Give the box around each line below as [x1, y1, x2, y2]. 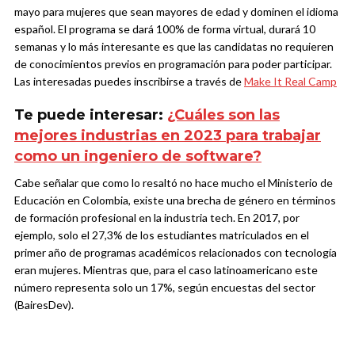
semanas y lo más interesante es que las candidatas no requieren [14, 40, 334, 54]
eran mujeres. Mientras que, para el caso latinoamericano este [14, 263, 318, 277]
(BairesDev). [14, 298, 74, 312]
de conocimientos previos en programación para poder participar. [14, 57, 332, 71]
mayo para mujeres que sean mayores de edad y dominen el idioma [14, 5, 338, 19]
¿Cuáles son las [167, 106, 280, 124]
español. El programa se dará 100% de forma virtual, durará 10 [14, 22, 315, 36]
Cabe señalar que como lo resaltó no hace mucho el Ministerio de [14, 176, 333, 190]
